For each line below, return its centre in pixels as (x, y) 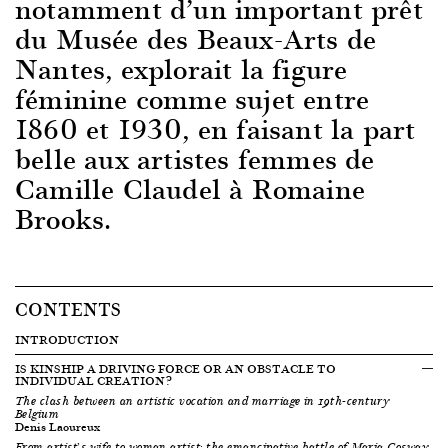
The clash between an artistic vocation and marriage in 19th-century (203, 401)
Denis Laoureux (57, 426)
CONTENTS (68, 308)
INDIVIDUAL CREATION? (93, 380)
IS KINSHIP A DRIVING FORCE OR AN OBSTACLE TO (175, 368)
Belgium (37, 414)
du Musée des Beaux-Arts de (196, 38)
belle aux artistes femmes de (195, 158)
